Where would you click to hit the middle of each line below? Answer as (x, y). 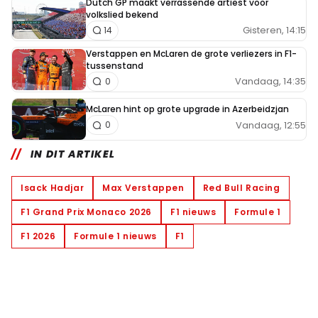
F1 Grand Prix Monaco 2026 (86, 212)
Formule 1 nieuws (115, 236)
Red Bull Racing (241, 187)
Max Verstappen (143, 187)
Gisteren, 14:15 (274, 31)
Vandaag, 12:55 (271, 125)
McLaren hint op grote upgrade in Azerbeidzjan (187, 109)
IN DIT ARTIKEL (73, 154)
